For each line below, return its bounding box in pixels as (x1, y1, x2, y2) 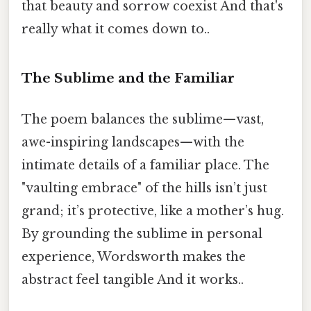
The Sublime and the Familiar (22, 70, 235, 87)
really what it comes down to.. (22, 22, 210, 37)
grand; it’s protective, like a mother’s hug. (22, 203, 284, 219)
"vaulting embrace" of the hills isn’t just (22, 180, 267, 196)
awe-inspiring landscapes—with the (22, 135, 244, 151)
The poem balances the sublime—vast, (22, 112, 264, 128)
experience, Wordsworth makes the (22, 249, 246, 265)
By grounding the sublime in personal (22, 226, 262, 242)
